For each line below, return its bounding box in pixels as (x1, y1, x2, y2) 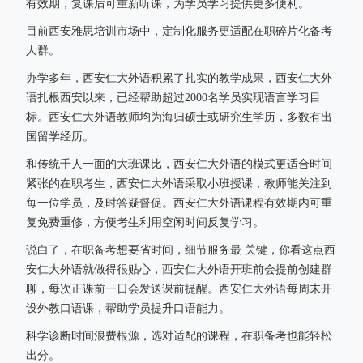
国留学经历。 (26, 130, 94, 143)
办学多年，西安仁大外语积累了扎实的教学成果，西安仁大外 (26, 72, 332, 84)
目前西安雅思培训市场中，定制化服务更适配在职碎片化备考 (26, 25, 332, 37)
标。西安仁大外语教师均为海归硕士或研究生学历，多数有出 (26, 111, 332, 123)
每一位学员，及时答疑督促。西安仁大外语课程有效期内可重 (26, 197, 332, 209)
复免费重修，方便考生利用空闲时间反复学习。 (26, 216, 264, 228)
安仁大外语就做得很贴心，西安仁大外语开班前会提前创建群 (26, 263, 332, 275)
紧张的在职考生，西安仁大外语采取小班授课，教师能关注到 (26, 177, 332, 190)
